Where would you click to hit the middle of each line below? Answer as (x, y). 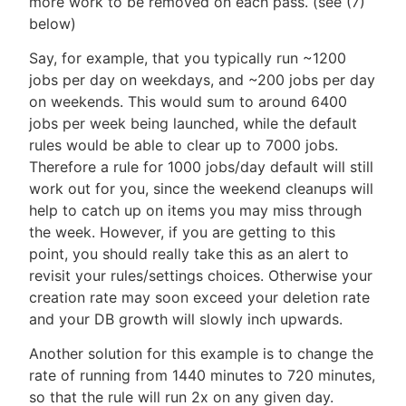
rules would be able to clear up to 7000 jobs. (184, 145)
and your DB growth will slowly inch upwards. (186, 319)
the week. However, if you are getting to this (182, 232)
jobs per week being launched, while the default (193, 124)
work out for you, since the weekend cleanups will (201, 189)
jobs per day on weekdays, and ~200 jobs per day (202, 80)
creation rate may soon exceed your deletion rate (199, 298)
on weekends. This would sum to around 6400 (188, 102)
